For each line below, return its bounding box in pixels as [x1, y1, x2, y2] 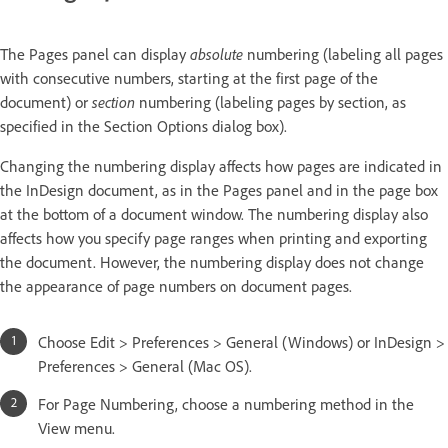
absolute [190, 43, 243, 64]
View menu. [38, 417, 115, 438]
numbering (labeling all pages [243, 43, 443, 64]
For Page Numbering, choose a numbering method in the [38, 393, 414, 414]
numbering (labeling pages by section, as [135, 91, 406, 112]
